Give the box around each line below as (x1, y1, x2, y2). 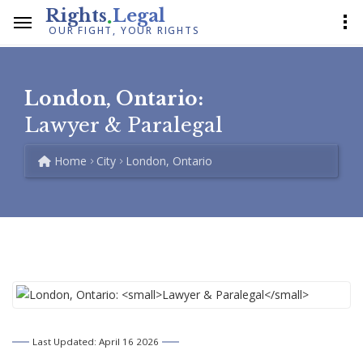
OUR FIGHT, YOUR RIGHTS (49, 23, 200, 37)
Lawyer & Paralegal (24, 113, 223, 137)
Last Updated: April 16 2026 (32, 335, 159, 348)
